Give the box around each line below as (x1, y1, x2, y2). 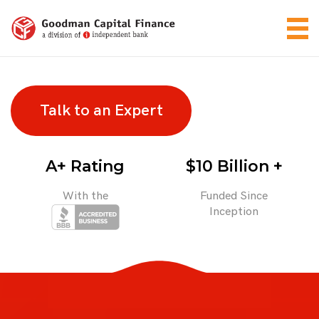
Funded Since (200, 189, 268, 203)
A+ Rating (46, 157, 125, 176)
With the (62, 189, 108, 203)
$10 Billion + (185, 157, 283, 176)
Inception (209, 205, 258, 219)
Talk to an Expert (39, 101, 163, 120)
